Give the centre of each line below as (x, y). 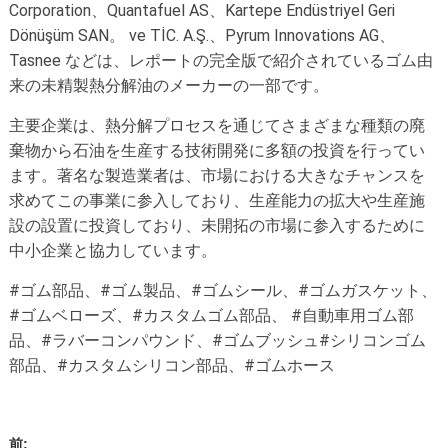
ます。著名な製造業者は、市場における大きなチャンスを (216, 176)
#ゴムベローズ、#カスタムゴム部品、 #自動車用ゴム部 (211, 316)
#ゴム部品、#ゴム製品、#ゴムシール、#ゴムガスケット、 (222, 291)
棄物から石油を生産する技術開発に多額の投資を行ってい (216, 151)
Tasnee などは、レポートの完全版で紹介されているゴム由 (220, 61)
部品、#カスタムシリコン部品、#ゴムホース (171, 366)
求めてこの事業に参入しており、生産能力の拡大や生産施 (216, 201)
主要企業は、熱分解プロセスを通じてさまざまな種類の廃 (216, 126)
